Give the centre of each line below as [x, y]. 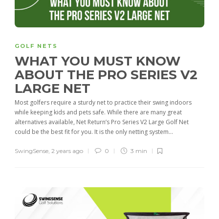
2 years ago [67, 151]
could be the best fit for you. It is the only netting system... [94, 132]
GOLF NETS [36, 46]
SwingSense [32, 151]
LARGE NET [54, 89]
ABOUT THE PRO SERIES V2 [106, 75]
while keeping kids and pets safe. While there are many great [98, 112]
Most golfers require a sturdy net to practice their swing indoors [103, 103]
